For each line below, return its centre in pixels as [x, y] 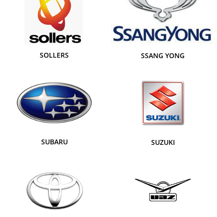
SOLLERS [54, 55]
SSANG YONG [163, 55]
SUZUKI [163, 142]
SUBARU [54, 142]
